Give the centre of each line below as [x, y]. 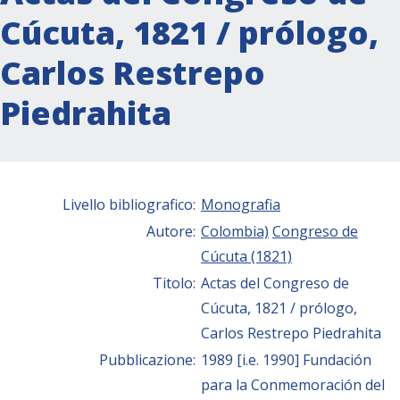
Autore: [173, 231]
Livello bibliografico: [131, 204]
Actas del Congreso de [275, 283]
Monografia [241, 204]
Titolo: [176, 283]
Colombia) [235, 231]
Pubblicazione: [149, 359]
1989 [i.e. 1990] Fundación [286, 359]
